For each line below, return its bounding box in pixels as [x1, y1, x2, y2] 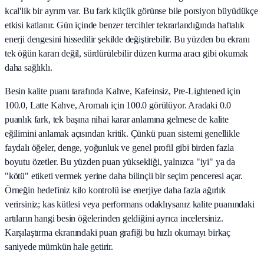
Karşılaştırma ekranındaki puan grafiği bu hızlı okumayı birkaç [5, 227, 231, 237]
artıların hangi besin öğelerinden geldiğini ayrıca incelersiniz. [5, 213, 223, 223]
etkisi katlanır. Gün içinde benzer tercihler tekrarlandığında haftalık [5, 19, 245, 30]
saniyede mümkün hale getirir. [5, 241, 113, 252]
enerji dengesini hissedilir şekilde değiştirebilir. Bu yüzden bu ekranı [5, 34, 250, 44]
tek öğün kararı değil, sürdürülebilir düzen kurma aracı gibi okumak [5, 48, 249, 58]
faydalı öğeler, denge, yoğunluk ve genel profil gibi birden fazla [5, 142, 234, 153]
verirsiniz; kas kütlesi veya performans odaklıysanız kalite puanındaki [5, 199, 255, 209]
